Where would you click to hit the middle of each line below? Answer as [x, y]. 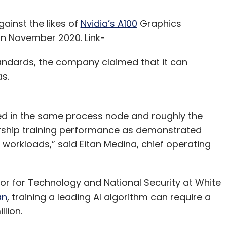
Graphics [159, 24]
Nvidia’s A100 [109, 24]
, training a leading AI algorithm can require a [109, 197]
